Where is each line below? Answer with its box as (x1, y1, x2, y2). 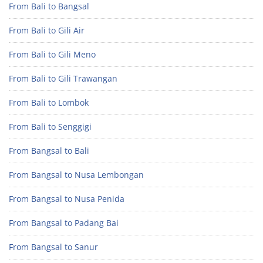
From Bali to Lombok (9, 96, 89, 108)
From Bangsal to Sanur (9, 241, 98, 252)
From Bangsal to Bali (9, 144, 89, 156)
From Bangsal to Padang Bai (9, 217, 119, 228)
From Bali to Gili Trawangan (9, 72, 117, 84)
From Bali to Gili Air (9, 24, 85, 36)
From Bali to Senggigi (9, 120, 92, 132)
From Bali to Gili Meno (9, 48, 96, 60)
